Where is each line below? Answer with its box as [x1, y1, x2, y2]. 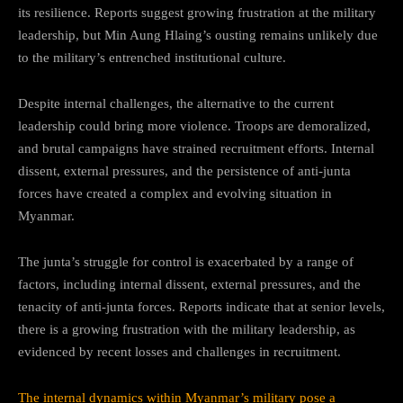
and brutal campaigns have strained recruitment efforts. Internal [18, 140, 374, 156]
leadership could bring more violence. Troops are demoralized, [18, 118, 371, 133]
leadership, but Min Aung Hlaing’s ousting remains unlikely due [18, 27, 378, 42]
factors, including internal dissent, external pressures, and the [18, 276, 361, 291]
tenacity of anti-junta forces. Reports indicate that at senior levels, [18, 299, 385, 314]
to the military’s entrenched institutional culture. [18, 49, 286, 65]
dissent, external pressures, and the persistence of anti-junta [18, 163, 351, 178]
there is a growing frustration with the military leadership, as [18, 321, 355, 336]
